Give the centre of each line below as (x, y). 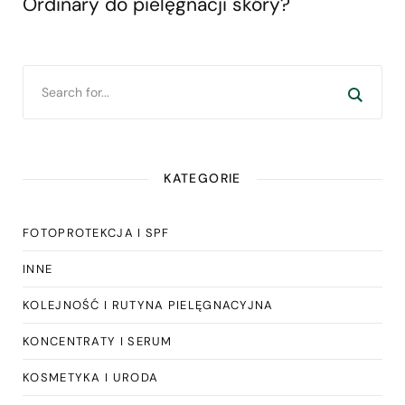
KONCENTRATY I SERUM (98, 342)
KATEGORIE (202, 179)
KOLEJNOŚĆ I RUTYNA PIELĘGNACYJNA (148, 306)
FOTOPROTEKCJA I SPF (96, 233)
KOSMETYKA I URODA (91, 378)
